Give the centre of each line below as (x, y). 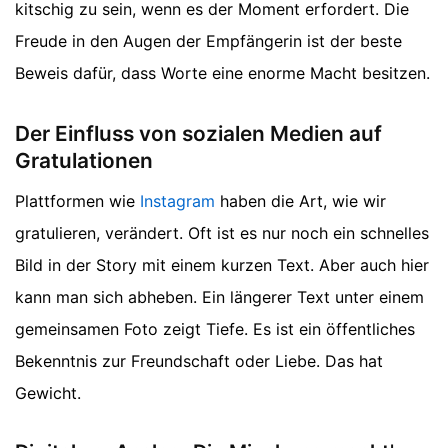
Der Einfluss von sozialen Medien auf (198, 134)
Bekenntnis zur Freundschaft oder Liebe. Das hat (199, 360)
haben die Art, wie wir (300, 200)
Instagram (177, 200)
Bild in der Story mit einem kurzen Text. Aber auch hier (222, 264)
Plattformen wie (77, 200)
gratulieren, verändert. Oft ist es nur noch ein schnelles (222, 232)
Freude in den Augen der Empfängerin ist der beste (208, 41)
